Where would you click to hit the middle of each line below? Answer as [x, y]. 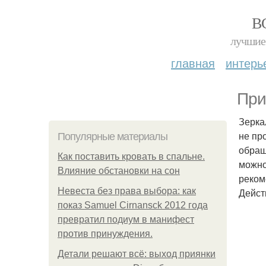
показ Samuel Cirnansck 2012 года [133, 205]
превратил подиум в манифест [126, 219]
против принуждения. [105, 234]
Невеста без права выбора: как [127, 191]
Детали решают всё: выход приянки [137, 254]
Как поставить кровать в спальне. [131, 156]
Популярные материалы [113, 137]
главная [193, 63]
